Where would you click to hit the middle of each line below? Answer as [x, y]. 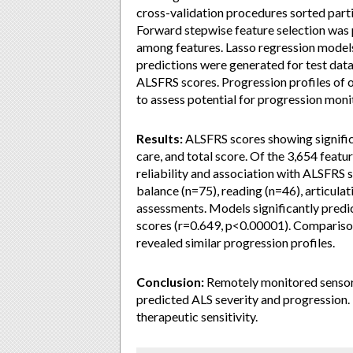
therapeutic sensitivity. [197, 316]
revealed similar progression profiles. [236, 242]
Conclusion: [170, 282]
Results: [160, 138]
